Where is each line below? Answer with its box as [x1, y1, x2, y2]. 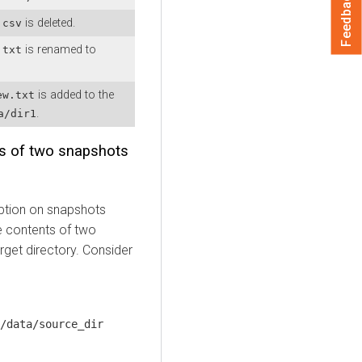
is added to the [35, 87, 114, 102]
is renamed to [22, 42, 96, 57]
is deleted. [22, 15, 75, 30]
